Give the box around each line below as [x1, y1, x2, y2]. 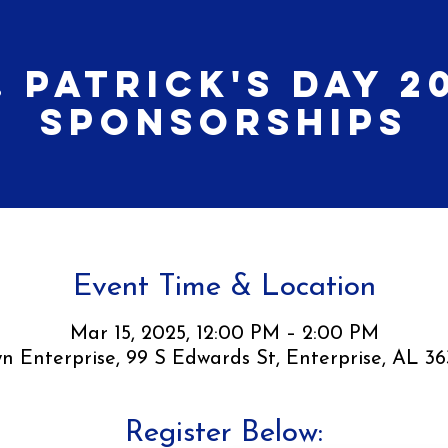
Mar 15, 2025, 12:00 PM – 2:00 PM [69, 323, 379, 344]
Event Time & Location [72, 271, 376, 303]
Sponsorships [40, 99, 408, 145]
